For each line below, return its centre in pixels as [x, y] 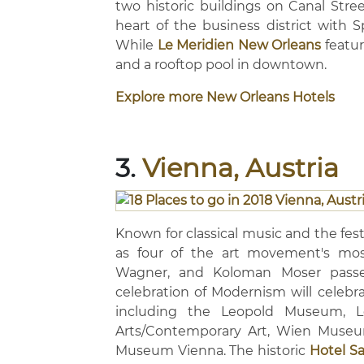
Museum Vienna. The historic [212, 351]
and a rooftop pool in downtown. [223, 65]
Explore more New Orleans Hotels [225, 97]
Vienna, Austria [240, 168]
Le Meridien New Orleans [239, 45]
